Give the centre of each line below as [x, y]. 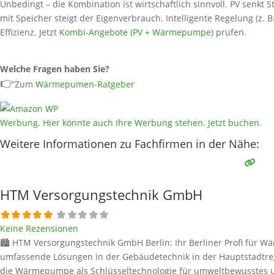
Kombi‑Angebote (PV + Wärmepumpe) [136, 32]
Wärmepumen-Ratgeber [85, 84]
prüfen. [230, 32]
